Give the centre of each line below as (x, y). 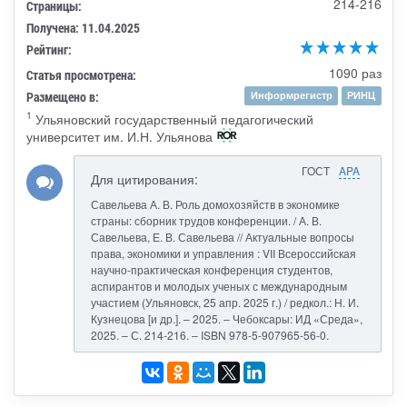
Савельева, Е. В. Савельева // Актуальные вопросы (222, 237)
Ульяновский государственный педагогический (172, 119)
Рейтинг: (49, 49)
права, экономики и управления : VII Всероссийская (223, 253)
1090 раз (355, 72)
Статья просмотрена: (81, 74)
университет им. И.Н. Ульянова (119, 136)
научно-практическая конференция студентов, (211, 270)
